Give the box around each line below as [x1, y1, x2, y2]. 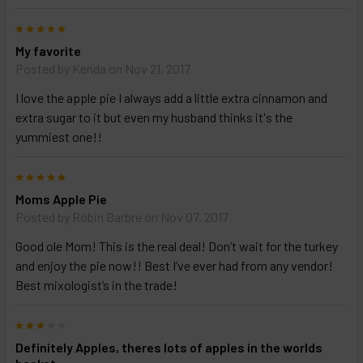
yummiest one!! [15, 129, 102, 145]
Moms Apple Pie [15, 191, 107, 207]
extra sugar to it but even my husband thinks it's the [15, 109, 293, 126]
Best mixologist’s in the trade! [15, 277, 177, 293]
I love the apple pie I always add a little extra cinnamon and [15, 90, 327, 106]
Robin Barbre [72, 209, 142, 225]
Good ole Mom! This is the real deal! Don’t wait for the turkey [15, 238, 338, 254]
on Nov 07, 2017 [142, 209, 228, 225]
